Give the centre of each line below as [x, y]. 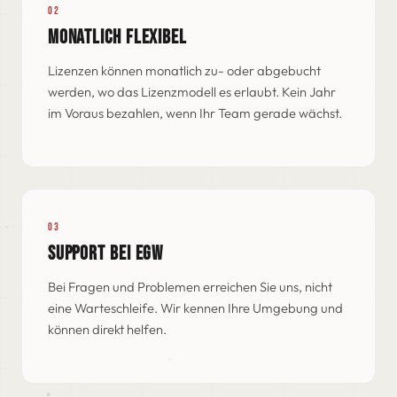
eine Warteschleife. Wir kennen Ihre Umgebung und [195, 307]
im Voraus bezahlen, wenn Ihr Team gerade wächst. [195, 113]
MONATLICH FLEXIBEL [117, 38]
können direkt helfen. [107, 329]
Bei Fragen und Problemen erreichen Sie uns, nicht [190, 286]
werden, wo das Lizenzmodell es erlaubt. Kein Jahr [191, 92]
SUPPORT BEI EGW [105, 254]
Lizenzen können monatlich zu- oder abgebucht [184, 71]
